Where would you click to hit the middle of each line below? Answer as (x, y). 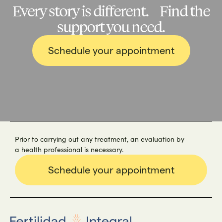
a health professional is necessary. (69, 149)
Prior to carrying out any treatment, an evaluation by (100, 139)
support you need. (111, 27)
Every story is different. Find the (111, 11)
